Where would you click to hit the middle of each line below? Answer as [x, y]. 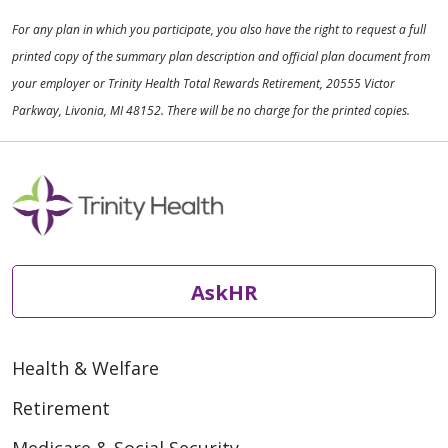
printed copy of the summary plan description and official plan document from [221, 57]
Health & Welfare [85, 368]
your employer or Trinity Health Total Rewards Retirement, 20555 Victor [203, 84]
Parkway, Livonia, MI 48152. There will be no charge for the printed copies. [211, 111]
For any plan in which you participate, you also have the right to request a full [219, 30]
